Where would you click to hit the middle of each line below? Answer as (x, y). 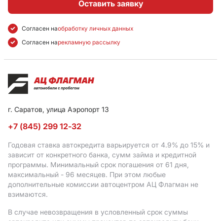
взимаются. (28, 194)
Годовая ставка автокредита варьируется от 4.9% (94, 145)
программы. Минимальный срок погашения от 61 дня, (98, 165)
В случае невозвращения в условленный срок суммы (98, 212)
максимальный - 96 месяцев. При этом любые (87, 174)
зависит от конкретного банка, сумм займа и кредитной (102, 155)
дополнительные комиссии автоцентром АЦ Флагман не (103, 184)
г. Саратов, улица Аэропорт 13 (58, 109)
